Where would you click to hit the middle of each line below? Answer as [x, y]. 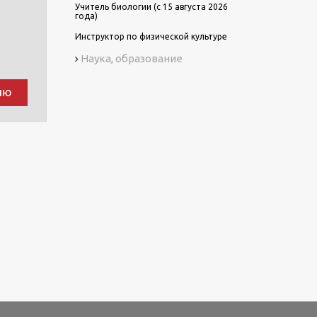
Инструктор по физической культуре [151, 36]
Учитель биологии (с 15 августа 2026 [151, 7]
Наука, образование [132, 58]
